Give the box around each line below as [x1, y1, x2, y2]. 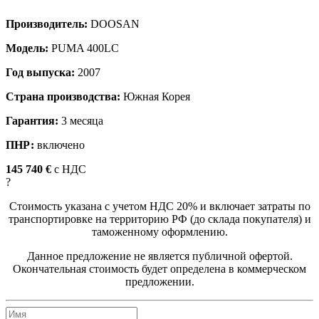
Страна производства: [6, 90, 120, 103]
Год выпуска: [6, 66, 75, 78]
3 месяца [58, 114, 103, 127]
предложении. [125, 275, 194, 288]
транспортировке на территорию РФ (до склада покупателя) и [8, 212, 311, 225]
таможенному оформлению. [91, 225, 228, 238]
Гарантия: [6, 114, 58, 127]
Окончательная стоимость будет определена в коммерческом [13, 262, 306, 275]
